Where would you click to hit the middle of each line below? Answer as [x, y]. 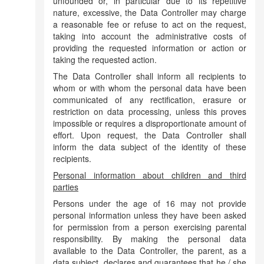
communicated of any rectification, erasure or [150, 100]
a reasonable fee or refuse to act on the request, [150, 24]
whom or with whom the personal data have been [150, 88]
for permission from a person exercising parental [150, 227]
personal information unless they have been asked [150, 215]
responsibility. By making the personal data [150, 239]
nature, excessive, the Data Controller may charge [150, 12]
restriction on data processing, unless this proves [150, 111]
